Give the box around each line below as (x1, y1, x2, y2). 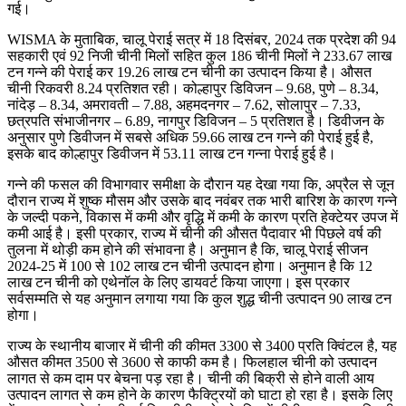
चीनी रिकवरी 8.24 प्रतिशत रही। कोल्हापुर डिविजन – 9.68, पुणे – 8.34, (7, 80, 379, 96)
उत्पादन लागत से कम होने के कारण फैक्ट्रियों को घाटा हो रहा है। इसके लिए (7, 386, 392, 402)
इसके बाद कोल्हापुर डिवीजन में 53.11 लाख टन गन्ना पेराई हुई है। (7, 145, 336, 161)
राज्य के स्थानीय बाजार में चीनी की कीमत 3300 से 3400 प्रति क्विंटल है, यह (7, 337, 397, 353)
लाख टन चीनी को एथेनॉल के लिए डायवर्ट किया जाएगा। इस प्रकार (7, 274, 350, 290)
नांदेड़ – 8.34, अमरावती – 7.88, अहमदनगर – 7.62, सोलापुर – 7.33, (7, 96, 361, 112)
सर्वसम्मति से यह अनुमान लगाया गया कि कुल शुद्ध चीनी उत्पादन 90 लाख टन (7, 290, 391, 306)
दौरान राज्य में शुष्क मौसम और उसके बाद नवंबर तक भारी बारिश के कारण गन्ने (7, 192, 397, 208)
